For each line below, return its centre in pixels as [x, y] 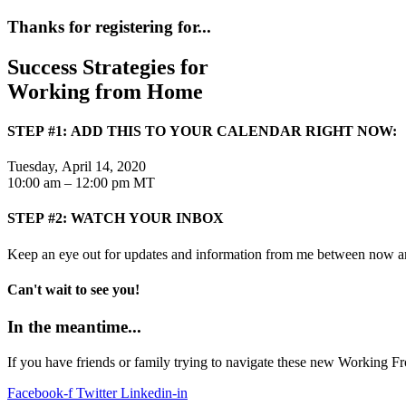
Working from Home [105, 91]
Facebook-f [40, 392]
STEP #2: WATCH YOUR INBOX [116, 218]
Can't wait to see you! [73, 289]
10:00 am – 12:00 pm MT [81, 183]
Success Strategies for [108, 67]
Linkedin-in [154, 392]
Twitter [97, 392]
